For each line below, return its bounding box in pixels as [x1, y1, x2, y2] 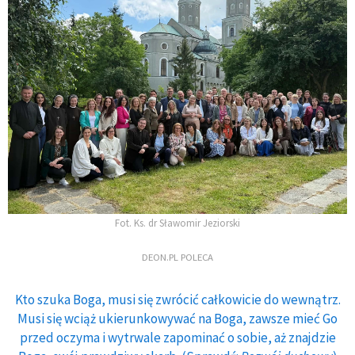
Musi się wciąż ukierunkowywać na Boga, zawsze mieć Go [17, 309, 338, 327]
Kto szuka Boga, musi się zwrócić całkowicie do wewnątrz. [14, 290, 341, 308]
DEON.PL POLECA [142, 250, 213, 264]
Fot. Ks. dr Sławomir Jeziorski [115, 216, 240, 230]
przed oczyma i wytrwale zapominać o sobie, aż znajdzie [19, 328, 336, 346]
